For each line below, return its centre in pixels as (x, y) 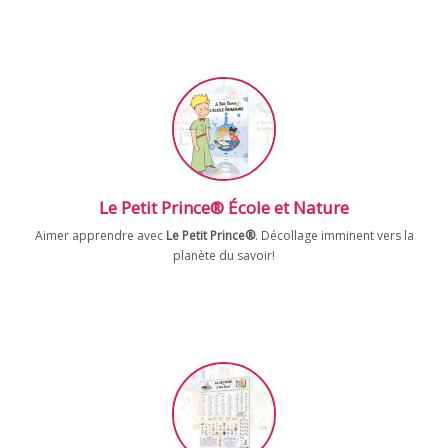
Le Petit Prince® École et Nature (224, 207)
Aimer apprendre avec (100, 235)
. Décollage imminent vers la (334, 235)
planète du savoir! (224, 255)
